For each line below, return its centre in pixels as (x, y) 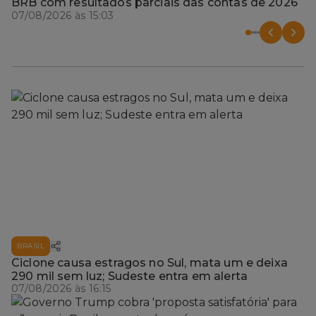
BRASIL (31, 245)
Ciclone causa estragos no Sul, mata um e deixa (150, 262)
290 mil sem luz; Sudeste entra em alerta (129, 276)
